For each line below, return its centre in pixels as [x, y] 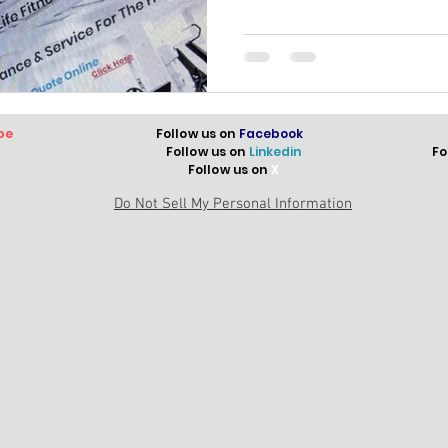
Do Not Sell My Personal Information [233, 203]
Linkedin [275, 151]
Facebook [271, 133]
